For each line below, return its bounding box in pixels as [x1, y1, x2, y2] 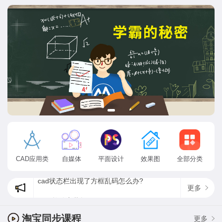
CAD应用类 [15, 155, 49, 163]
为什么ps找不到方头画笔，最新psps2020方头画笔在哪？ [166, 204, 173, 212]
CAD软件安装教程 [38, 186, 94, 194]
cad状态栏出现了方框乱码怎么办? [38, 166, 143, 174]
